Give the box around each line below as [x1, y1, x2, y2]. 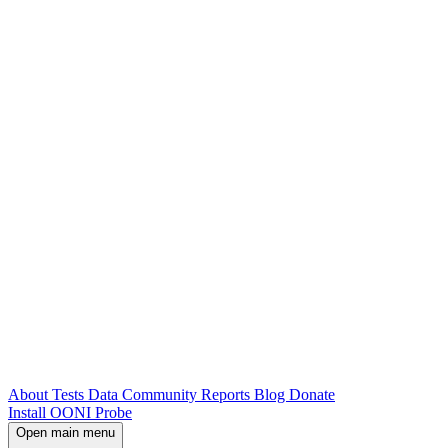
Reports [201, 386, 254, 404]
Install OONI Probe [8, 404, 132, 422]
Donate [289, 386, 335, 404]
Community [122, 386, 201, 404]
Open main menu [16, 425, 115, 441]
